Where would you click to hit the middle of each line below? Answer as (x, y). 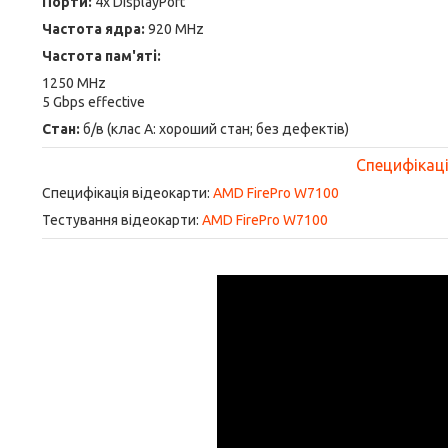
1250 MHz (74, 83)
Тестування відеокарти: (122, 220)
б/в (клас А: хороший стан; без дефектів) (214, 129)
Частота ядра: (95, 29)
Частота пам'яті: (101, 56)
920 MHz (176, 29)
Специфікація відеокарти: (127, 193)
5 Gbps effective (93, 102)
